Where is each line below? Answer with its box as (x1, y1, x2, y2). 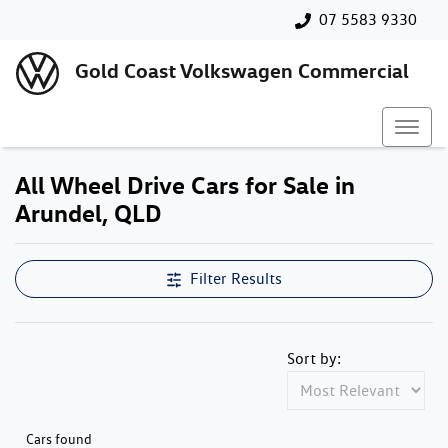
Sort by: (287, 349, 341, 368)
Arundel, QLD (15, 198, 162, 228)
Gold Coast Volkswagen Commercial (75, 58, 409, 84)
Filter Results (190, 269, 282, 288)
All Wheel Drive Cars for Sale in (15, 170, 355, 200)
